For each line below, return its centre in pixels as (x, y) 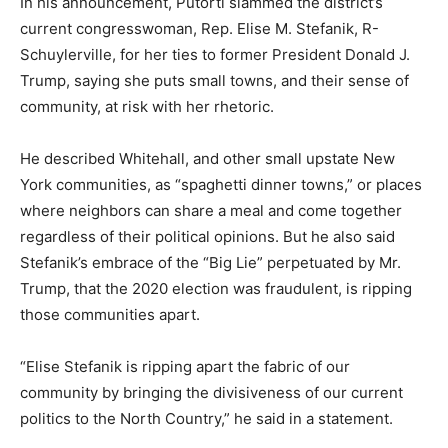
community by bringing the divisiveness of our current (211, 392)
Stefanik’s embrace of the (111, 262)
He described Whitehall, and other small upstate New (207, 158)
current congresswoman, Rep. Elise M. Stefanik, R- (199, 28)
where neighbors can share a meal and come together (211, 210)
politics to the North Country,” (125, 418)
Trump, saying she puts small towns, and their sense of (214, 80)
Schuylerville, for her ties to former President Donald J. (215, 54)
